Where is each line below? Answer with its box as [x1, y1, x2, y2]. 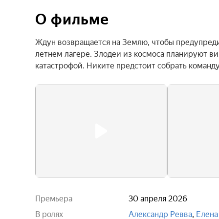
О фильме [35, 11, 109, 28]
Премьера [35, 194, 72, 203]
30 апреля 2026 [129, 194, 187, 203]
